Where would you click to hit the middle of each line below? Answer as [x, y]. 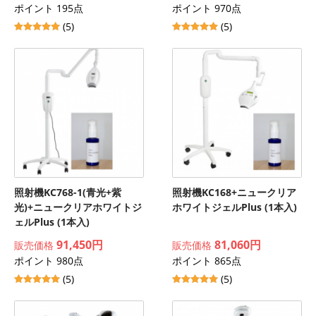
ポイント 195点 [49, 8]
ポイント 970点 [207, 8]
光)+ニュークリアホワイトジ [78, 207]
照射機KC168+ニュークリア [234, 192]
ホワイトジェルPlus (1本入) [235, 207]
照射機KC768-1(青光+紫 [68, 192]
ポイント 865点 [207, 261]
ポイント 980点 [49, 261]
